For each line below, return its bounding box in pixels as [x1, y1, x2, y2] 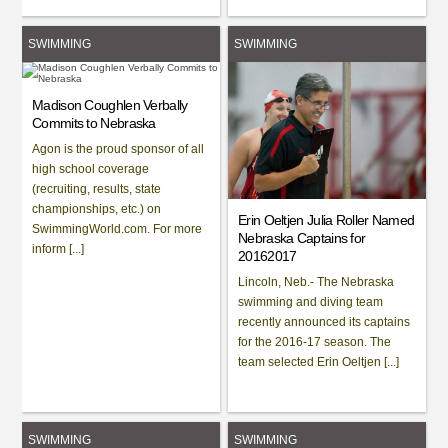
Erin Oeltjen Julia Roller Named [238, 211, 415, 228]
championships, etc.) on [32, 201, 162, 216]
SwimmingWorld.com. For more [32, 221, 203, 236]
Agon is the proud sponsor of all [32, 141, 205, 156]
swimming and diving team [238, 294, 384, 309]
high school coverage [32, 161, 150, 176]
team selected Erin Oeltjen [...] [238, 354, 400, 369]
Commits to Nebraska [32, 114, 156, 131]
